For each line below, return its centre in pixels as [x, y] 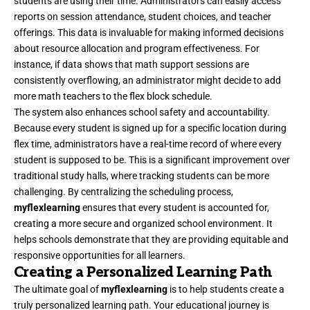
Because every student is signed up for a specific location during [150, 128]
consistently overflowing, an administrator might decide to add [147, 80]
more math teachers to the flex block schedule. [113, 96]
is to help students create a [226, 289]
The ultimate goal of [57, 289]
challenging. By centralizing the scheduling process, [124, 191]
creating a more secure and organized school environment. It [143, 223]
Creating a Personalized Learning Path [143, 272]
